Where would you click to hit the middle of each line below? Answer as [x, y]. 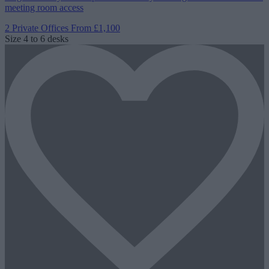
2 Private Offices [38, 28]
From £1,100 [95, 28]
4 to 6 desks [46, 38]
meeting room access [44, 7]
